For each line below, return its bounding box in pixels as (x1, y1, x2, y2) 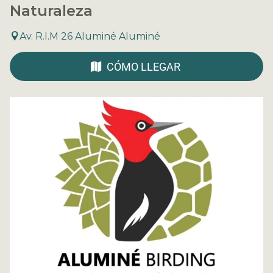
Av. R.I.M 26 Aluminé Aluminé (19, 30, 160, 42)
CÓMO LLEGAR (106, 60, 180, 73)
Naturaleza (10, 1, 93, 19)
